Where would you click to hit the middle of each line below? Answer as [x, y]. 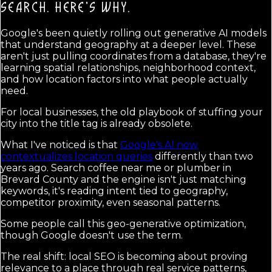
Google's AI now [159, 144]
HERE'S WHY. [93, 8]
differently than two [203, 156]
